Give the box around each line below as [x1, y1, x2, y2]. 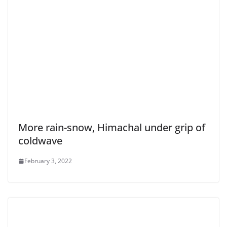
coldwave [18, 134, 62, 148]
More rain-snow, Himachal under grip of [18, 121, 205, 135]
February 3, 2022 [24, 157, 72, 166]
